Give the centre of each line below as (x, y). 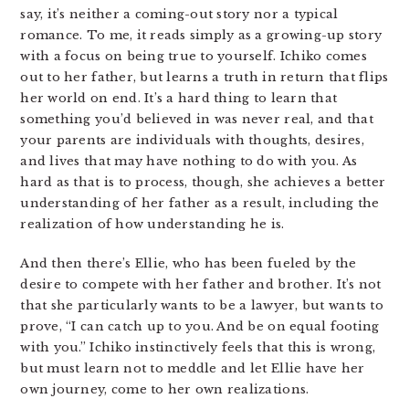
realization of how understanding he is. (152, 224)
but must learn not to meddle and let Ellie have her (193, 368)
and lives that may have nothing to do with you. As (189, 161)
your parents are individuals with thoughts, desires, (192, 140)
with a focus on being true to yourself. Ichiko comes (194, 56)
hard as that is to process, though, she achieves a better (203, 182)
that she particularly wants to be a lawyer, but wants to (202, 305)
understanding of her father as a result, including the (200, 203)
